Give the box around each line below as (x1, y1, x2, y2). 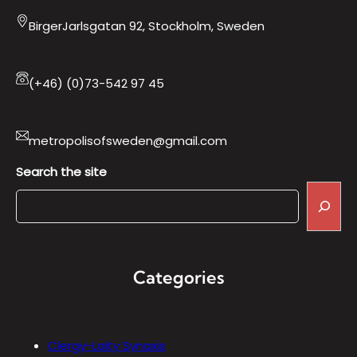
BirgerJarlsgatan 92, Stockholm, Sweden (29, 18, 265, 34)
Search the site (16, 163, 107, 180)
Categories (132, 266, 225, 289)
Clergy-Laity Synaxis (48, 336, 166, 354)
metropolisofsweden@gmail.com (29, 132, 227, 149)
